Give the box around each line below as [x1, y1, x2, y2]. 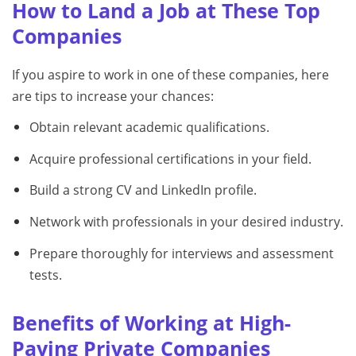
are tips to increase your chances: [12, 87, 214, 105]
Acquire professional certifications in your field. [29, 149, 311, 168]
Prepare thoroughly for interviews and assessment [29, 245, 334, 263]
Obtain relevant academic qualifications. [29, 118, 269, 136]
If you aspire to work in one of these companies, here [12, 65, 329, 83]
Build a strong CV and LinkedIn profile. [29, 181, 257, 199]
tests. [29, 266, 62, 284]
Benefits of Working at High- [12, 309, 291, 337]
